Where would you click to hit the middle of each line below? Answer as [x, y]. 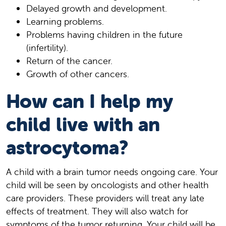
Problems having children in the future [104, 34]
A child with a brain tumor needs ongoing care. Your [112, 172]
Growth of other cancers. [78, 74]
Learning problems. [65, 21]
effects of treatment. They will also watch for [97, 211]
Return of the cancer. [69, 61]
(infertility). [47, 47]
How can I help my [90, 101]
